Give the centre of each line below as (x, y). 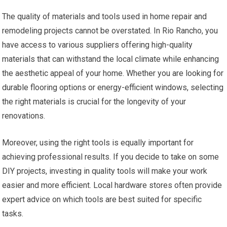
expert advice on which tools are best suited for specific (102, 200)
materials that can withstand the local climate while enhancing (111, 59)
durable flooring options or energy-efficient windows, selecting (113, 88)
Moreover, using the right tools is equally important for (98, 143)
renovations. (24, 116)
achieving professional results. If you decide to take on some (111, 157)
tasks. (13, 214)
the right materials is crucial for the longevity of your (94, 102)
